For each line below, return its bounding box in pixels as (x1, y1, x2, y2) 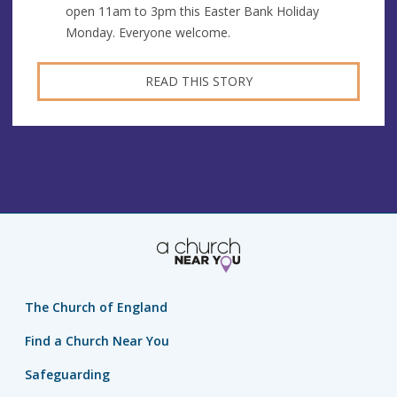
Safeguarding (25, 366, 110, 384)
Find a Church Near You (25, 332, 169, 350)
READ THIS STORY (144, 72, 253, 90)
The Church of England (25, 299, 167, 316)
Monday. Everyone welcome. (65, 23, 230, 41)
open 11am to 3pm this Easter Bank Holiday (65, 2, 319, 19)
